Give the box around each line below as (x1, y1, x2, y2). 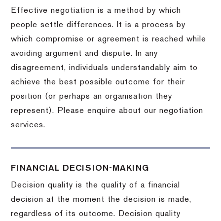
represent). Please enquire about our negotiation (11, 107, 204, 115)
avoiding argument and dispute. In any (11, 49, 158, 58)
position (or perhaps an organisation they (11, 92, 173, 101)
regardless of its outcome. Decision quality (11, 210, 181, 218)
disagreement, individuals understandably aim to (11, 64, 198, 72)
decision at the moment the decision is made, (11, 195, 192, 204)
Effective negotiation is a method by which (11, 6, 182, 15)
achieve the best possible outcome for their (11, 78, 185, 86)
